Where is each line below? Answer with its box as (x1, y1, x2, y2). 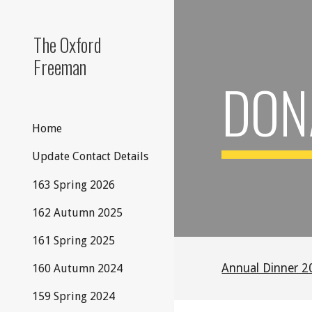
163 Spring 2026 (32, 178, 115, 192)
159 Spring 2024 (32, 290, 115, 304)
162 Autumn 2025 (32, 205, 123, 219)
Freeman (33, 53, 86, 81)
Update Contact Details (32, 150, 148, 164)
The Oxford (33, 31, 102, 58)
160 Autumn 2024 (32, 262, 123, 276)
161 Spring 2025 (32, 234, 115, 248)
